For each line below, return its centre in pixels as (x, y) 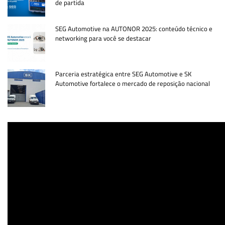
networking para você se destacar (103, 38)
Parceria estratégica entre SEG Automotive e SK (123, 74)
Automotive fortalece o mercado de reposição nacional (133, 83)
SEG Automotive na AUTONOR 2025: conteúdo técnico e (134, 28)
